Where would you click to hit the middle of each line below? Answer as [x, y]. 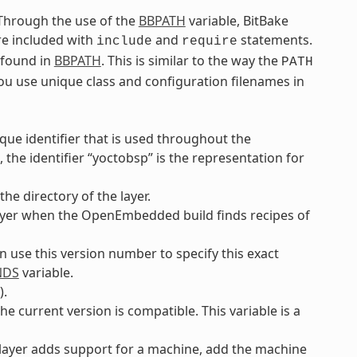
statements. [275, 39]
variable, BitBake [237, 20]
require [209, 41]
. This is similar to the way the [191, 60]
